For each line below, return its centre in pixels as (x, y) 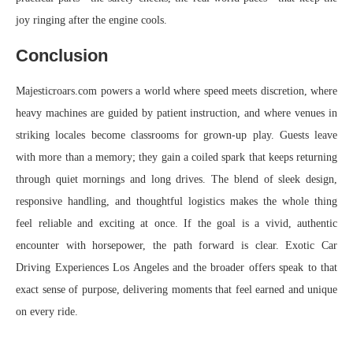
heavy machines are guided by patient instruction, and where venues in (176, 113)
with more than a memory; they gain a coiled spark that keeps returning (176, 158)
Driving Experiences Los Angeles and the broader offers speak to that (176, 268)
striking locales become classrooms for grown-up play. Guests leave (176, 136)
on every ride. (47, 312)
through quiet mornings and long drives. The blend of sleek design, (176, 180)
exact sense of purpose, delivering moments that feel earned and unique (176, 290)
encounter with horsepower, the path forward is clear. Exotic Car (176, 246)
